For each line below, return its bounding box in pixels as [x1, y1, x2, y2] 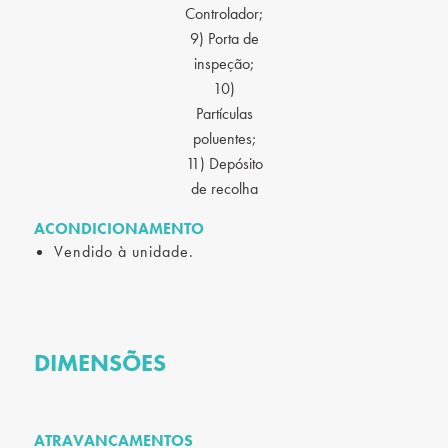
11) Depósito [185, 152, 263, 174]
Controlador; [185, 2, 263, 24]
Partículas [195, 102, 253, 124]
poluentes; [192, 127, 256, 149]
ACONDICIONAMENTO [34, 217, 205, 239]
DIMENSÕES [34, 346, 167, 378]
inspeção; [194, 52, 254, 74]
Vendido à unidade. [53, 240, 194, 262]
